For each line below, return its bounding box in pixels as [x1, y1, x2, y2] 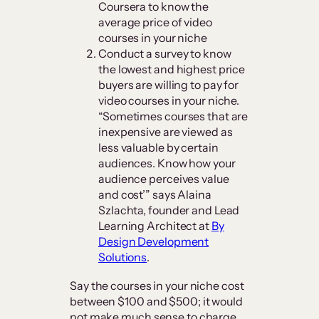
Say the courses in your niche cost [70, 278, 244, 293]
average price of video [98, 15, 212, 30]
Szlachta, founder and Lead [98, 203, 240, 218]
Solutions [98, 250, 147, 265]
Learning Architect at [98, 219, 211, 234]
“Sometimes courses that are [98, 109, 249, 124]
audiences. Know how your [98, 156, 236, 171]
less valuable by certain [98, 140, 219, 155]
